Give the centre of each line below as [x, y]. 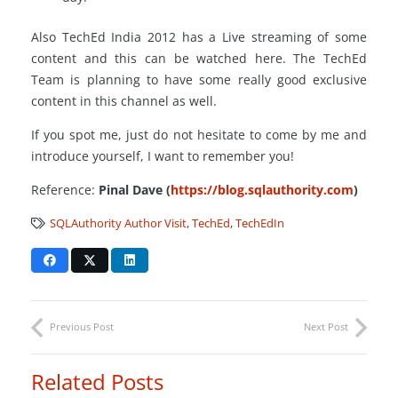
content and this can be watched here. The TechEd [199, 58]
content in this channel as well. [124, 100]
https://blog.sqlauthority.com [262, 189]
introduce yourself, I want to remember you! [163, 155]
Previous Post [82, 326]
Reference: [65, 189]
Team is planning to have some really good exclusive [199, 79]
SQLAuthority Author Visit [119, 223]
